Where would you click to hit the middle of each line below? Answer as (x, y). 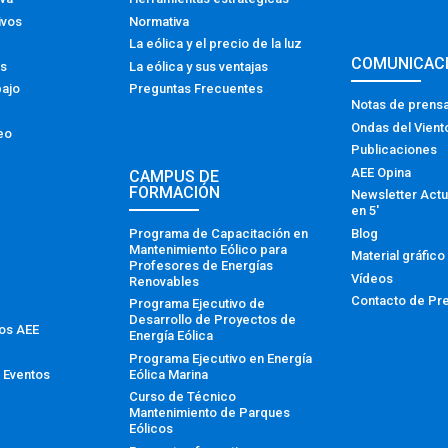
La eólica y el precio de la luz (216, 44)
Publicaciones (393, 150)
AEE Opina (380, 172)
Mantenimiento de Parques (210, 413)
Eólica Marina (169, 374)
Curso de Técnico (183, 397)
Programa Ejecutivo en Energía (221, 358)
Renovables (164, 281)
